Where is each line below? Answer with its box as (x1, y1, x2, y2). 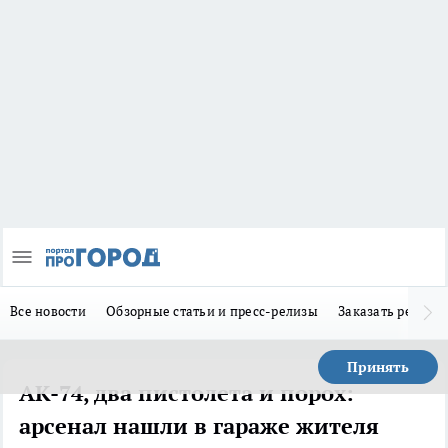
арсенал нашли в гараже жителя (19, 412, 379, 441)
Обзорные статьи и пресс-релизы (105, 302, 319, 321)
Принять (347, 358, 409, 377)
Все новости (10, 302, 86, 321)
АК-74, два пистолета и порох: (19, 379, 354, 408)
